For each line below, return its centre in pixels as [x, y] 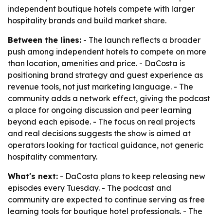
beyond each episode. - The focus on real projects [101, 122]
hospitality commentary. [53, 157]
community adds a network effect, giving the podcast [109, 98]
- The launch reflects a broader [141, 40]
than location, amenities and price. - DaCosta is [96, 63]
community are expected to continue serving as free [106, 200]
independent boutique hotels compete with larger [101, 9]
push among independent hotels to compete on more [107, 52]
